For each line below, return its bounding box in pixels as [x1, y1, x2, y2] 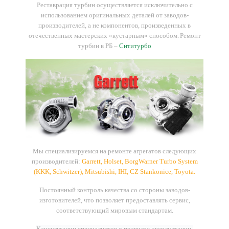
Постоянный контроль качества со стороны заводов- [39, 186, 190, 194]
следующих [163, 147, 196, 155]
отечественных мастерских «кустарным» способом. [28, 32, 179, 40]
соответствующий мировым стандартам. [56, 207, 173, 215]
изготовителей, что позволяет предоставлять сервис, [39, 196, 190, 204]
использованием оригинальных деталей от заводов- [40, 11, 189, 19]
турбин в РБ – [78, 42, 119, 50]
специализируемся [45, 147, 98, 155]
